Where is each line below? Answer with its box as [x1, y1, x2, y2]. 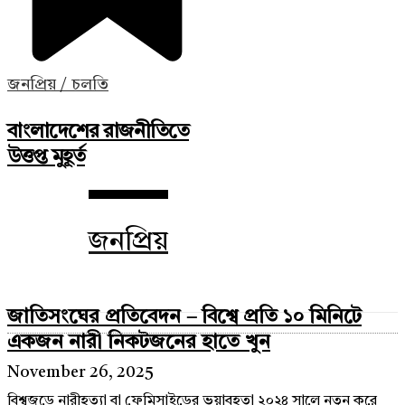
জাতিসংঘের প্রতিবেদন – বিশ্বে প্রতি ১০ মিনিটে [7, 306, 362, 327]
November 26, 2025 [7, 363, 154, 381]
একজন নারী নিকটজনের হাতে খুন [7, 332, 270, 353]
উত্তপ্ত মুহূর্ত [7, 146, 85, 167]
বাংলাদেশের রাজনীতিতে [7, 121, 189, 142]
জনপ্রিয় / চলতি [7, 76, 108, 93]
